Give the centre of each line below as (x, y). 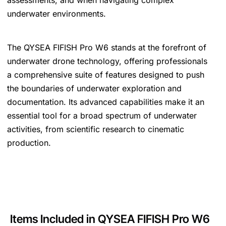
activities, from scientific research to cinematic (96, 129)
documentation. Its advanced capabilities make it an (106, 102)
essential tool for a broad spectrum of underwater (102, 116)
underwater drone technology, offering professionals (107, 61)
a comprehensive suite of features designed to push (106, 75)
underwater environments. (56, 14)
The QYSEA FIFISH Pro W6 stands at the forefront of (107, 47)
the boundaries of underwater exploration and (94, 88)
